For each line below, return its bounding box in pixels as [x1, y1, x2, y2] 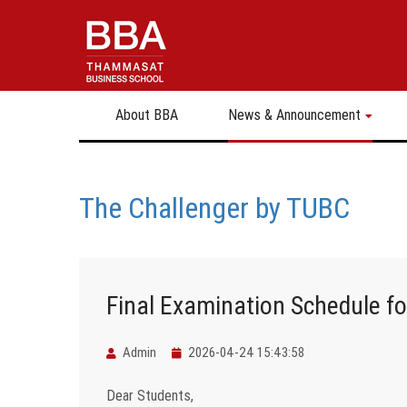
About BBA [115, 105, 178, 124]
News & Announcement [228, 105, 361, 124]
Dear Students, [106, 386, 194, 405]
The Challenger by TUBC [79, 190, 350, 225]
